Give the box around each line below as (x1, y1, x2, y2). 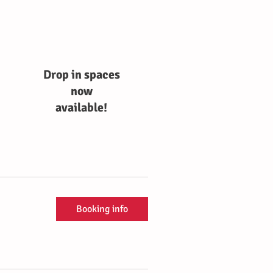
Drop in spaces (43, 67, 120, 82)
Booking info (76, 203, 128, 215)
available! (55, 100, 107, 115)
